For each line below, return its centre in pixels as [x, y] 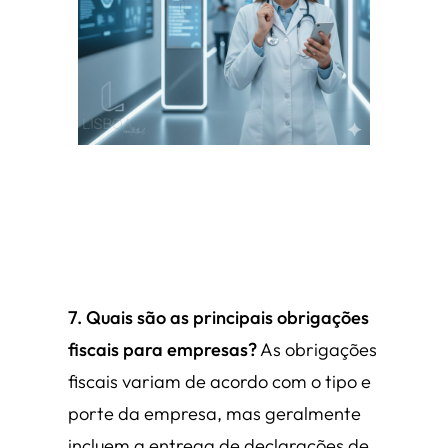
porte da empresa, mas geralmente [214, 413]
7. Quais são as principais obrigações [218, 317]
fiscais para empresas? [162, 349]
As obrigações [317, 349]
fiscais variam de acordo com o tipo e [219, 381]
